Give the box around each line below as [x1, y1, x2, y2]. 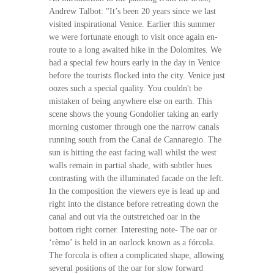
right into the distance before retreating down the [48, 199, 218, 209]
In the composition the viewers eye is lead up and [48, 186, 220, 196]
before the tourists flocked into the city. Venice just [48, 70, 225, 80]
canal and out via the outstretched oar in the [48, 212, 200, 221]
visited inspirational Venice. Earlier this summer [48, 19, 215, 29]
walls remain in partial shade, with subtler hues [48, 160, 212, 170]
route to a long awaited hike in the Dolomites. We [48, 45, 221, 54]
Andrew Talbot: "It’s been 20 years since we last [48, 6, 216, 16]
